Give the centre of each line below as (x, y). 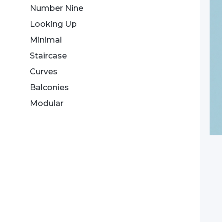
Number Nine (56, 8)
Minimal (46, 40)
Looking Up (53, 24)
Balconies (49, 87)
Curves (44, 72)
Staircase (48, 56)
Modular (47, 103)
